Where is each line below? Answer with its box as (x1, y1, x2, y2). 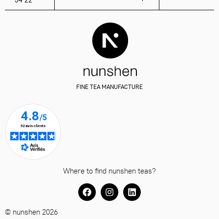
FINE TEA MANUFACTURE (76, 83, 143, 91)
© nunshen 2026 (5, 206, 58, 217)
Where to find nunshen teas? (63, 165, 156, 175)
